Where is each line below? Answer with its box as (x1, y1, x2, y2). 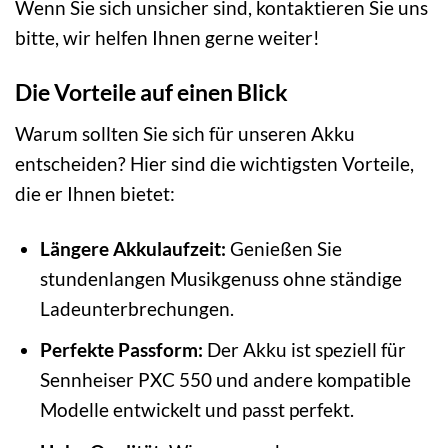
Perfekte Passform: (39, 338, 203, 362)
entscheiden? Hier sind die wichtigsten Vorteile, (15, 151, 414, 175)
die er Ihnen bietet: (15, 181, 175, 205)
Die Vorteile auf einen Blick (15, 78, 288, 107)
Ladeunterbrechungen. (39, 296, 234, 320)
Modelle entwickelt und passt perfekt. (39, 398, 354, 422)
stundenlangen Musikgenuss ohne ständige (39, 266, 402, 290)
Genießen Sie (225, 236, 342, 260)
